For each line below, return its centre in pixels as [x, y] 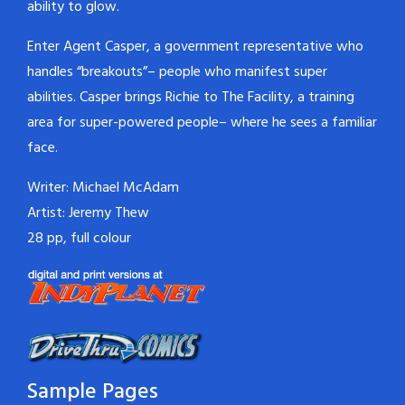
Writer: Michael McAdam [103, 188]
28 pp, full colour [79, 238]
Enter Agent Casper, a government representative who [195, 47]
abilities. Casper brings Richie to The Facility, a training [191, 97]
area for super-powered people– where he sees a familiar [202, 122]
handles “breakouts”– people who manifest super [177, 72]
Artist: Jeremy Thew [88, 213]
